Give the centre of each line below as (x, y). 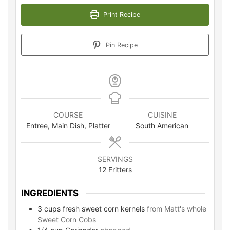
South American (162, 126)
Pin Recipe (120, 45)
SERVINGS (115, 159)
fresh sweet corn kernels (104, 208)
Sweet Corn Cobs (67, 219)
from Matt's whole (177, 208)
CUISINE (162, 115)
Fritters (120, 170)
